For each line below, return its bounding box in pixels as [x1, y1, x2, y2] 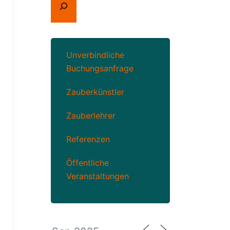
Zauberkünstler [66, 87, 124, 97]
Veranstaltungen [66, 171, 129, 181]
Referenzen [66, 134, 110, 144]
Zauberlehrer [66, 110, 116, 121]
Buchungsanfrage [66, 63, 133, 73]
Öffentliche [66, 158, 109, 168]
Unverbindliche [66, 50, 124, 60]
